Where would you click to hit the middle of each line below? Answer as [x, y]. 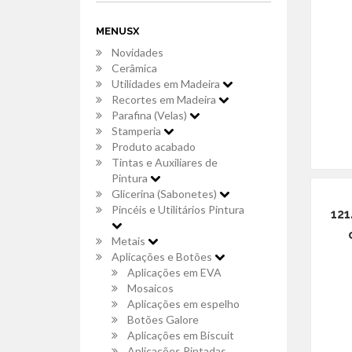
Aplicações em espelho [183, 304]
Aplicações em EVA [174, 272]
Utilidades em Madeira [167, 84]
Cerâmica [134, 68]
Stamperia [137, 131]
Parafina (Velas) [150, 115]
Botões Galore [163, 319]
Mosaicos [150, 288]
